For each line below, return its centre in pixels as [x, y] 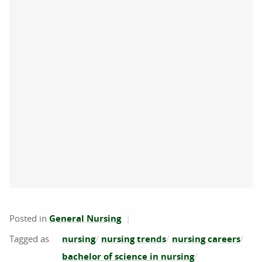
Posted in [29, 218]
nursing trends [134, 239]
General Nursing [85, 218]
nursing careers [206, 239]
